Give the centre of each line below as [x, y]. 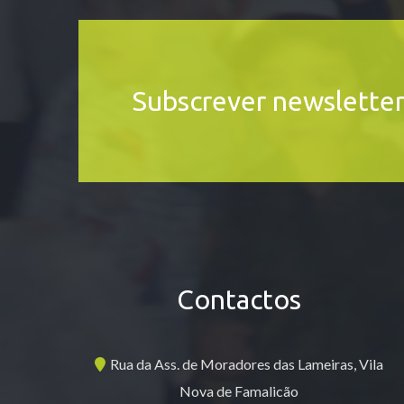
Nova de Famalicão [239, 391]
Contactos [239, 299]
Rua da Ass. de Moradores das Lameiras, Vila [247, 364]
